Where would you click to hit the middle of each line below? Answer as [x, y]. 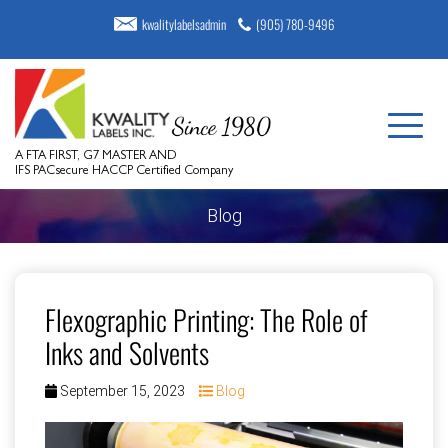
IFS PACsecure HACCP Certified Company [124, 171]
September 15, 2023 [123, 390]
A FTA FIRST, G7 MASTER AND [96, 156]
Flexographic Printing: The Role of [206, 319]
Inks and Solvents [127, 352]
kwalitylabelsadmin [183, 24]
